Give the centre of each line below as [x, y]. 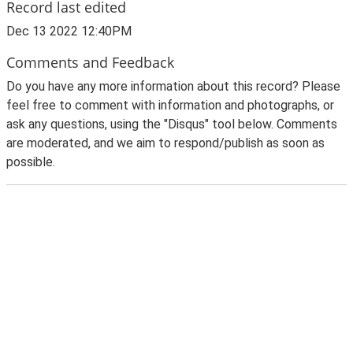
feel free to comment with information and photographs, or [170, 105]
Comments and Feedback [90, 62]
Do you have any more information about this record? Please [173, 86]
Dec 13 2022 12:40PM [69, 31]
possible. [31, 162]
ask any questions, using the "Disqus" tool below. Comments [172, 124]
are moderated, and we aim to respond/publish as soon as [165, 143]
